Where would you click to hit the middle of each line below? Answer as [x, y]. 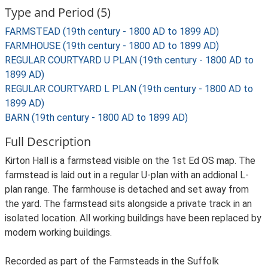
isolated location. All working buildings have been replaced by [133, 218]
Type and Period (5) [58, 12]
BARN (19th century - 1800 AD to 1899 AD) [96, 118]
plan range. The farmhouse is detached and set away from [127, 189]
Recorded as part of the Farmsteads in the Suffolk [112, 261]
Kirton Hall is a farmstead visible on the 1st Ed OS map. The [130, 161]
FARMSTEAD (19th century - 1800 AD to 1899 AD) [112, 31]
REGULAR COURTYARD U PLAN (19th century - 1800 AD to [129, 60]
